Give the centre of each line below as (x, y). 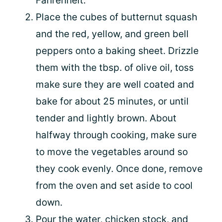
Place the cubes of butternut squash (116, 17)
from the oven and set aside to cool (114, 185)
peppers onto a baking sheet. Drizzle (117, 51)
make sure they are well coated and (115, 84)
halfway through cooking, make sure (116, 135)
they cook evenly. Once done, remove (119, 168)
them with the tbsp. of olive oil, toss (115, 67)
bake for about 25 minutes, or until (112, 101)
